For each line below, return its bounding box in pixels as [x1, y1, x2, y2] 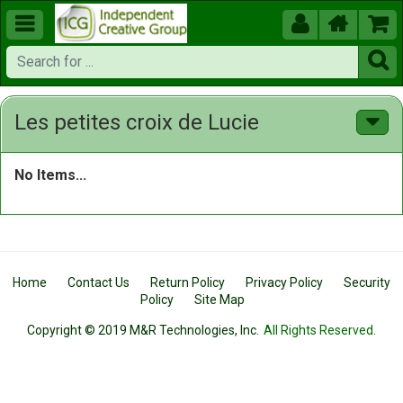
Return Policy [150, 275, 225, 290]
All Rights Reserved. [263, 323, 376, 337]
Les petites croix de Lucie [14, 110, 259, 135]
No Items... [14, 166, 86, 184]
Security [344, 275, 390, 290]
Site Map [194, 292, 245, 307]
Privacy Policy [246, 275, 323, 290]
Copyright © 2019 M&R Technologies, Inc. [27, 323, 260, 337]
